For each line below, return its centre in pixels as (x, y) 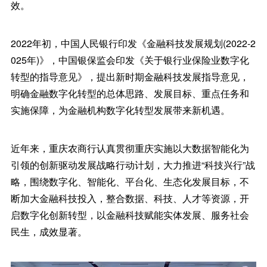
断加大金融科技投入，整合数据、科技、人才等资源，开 (130, 198)
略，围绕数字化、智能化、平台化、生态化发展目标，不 (130, 181)
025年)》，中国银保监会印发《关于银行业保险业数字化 (130, 60)
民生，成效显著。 (49, 232)
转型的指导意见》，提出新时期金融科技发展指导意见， (130, 77)
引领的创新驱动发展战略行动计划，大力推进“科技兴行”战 (133, 165)
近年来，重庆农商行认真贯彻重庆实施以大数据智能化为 (130, 148)
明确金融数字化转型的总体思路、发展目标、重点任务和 (130, 93)
